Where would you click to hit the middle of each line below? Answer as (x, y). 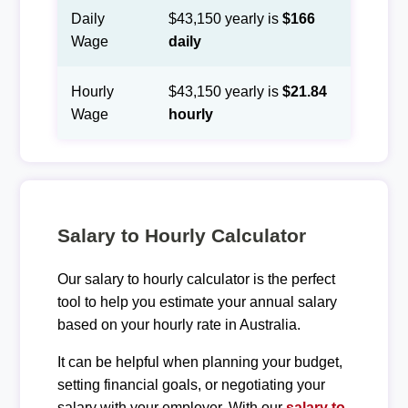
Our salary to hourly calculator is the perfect (196, 279)
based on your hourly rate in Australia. (178, 324)
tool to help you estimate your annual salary (197, 301)
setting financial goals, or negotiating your (191, 384)
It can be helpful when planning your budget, (199, 362)
